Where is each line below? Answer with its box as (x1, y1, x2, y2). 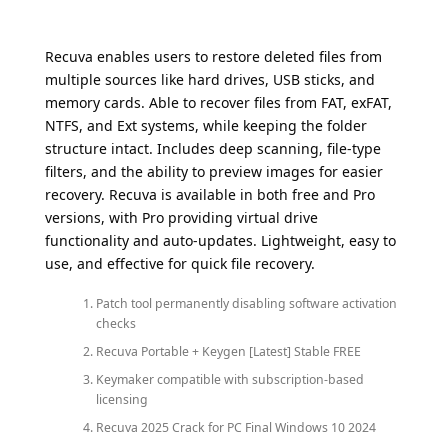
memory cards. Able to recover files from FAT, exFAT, (45, 93, 392, 113)
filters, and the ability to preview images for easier (45, 162, 383, 182)
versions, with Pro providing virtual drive (45, 208, 318, 228)
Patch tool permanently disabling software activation (95, 294, 397, 312)
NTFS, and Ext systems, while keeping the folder (45, 116, 367, 136)
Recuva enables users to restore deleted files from (45, 47, 382, 67)
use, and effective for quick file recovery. (45, 254, 315, 274)
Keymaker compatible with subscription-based (95, 370, 364, 388)
